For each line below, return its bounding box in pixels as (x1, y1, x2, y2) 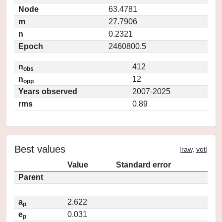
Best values (14, 144, 65, 155)
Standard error (116, 161, 171, 169)
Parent (18, 173, 43, 181)
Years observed (18, 87, 77, 96)
